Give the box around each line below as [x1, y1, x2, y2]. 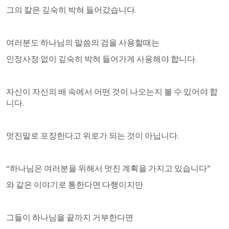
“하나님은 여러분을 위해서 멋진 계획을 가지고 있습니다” [6, 163, 211, 173]
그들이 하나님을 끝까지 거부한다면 [6, 212, 133, 222]
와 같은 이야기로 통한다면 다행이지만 [6, 179, 143, 190]
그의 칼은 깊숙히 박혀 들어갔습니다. [6, 5, 136, 15]
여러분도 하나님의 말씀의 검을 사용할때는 [6, 37, 159, 48]
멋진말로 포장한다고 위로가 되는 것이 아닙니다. [6, 130, 179, 141]
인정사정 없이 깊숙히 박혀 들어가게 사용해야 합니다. [6, 54, 197, 64]
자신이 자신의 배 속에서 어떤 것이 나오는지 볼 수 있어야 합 [6, 86, 218, 97]
